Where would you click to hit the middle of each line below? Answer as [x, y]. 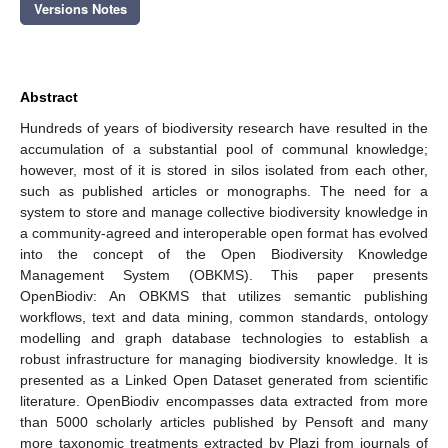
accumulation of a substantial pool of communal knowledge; [224, 148]
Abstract [49, 96]
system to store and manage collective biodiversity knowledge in [224, 211]
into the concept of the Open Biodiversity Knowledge [224, 253]
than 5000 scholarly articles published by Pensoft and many [224, 421]
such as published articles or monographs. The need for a [224, 190]
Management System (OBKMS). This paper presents [224, 274]
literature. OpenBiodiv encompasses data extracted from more [224, 400]
